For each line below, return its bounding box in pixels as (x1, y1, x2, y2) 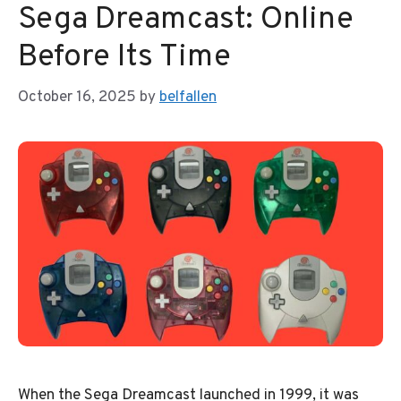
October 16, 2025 (18, 87, 136, 107)
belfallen (159, 87, 217, 107)
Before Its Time (18, 38, 231, 78)
